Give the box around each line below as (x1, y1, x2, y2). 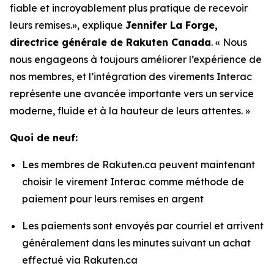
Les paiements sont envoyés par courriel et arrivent (22, 220, 264, 232)
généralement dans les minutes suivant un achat (22, 237, 251, 249)
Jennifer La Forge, (125, 19, 218, 31)
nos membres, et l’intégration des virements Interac (10, 70, 252, 83)
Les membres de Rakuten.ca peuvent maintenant (22, 158, 255, 171)
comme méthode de (149, 176, 244, 188)
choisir (22, 176, 52, 188)
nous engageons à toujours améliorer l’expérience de (10, 53, 262, 65)
